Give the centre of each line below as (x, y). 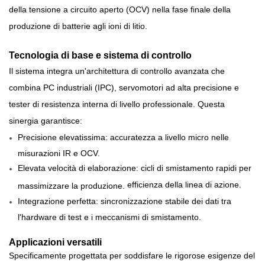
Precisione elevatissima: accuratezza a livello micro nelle (123, 137)
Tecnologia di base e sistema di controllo (100, 55)
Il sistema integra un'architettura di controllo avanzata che (117, 71)
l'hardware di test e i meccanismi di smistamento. (109, 216)
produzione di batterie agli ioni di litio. (78, 26)
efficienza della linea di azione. (184, 184)
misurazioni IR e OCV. (59, 152)
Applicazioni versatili (55, 242)
